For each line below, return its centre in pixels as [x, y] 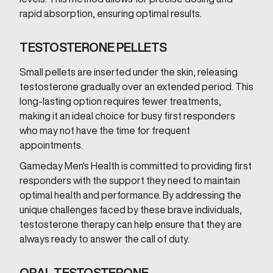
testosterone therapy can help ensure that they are [131, 224]
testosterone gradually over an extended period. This [136, 87]
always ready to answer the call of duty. [105, 239]
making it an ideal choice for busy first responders [127, 116]
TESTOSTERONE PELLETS [93, 47]
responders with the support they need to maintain [130, 180]
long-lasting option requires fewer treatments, [120, 101]
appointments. [51, 145]
